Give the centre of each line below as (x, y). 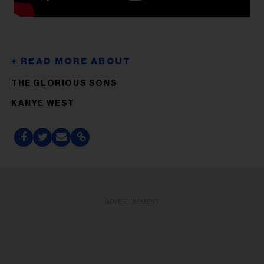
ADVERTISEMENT (132, 202)
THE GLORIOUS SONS (65, 83)
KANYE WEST (43, 103)
